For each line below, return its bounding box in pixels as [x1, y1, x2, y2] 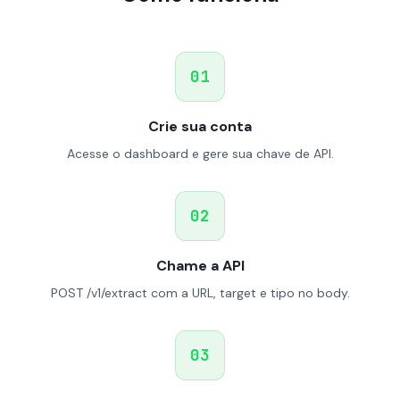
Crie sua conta [148, 117, 252, 136]
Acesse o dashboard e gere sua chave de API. [66, 146, 334, 162]
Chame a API [155, 256, 245, 275]
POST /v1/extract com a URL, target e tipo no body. [50, 285, 350, 301]
